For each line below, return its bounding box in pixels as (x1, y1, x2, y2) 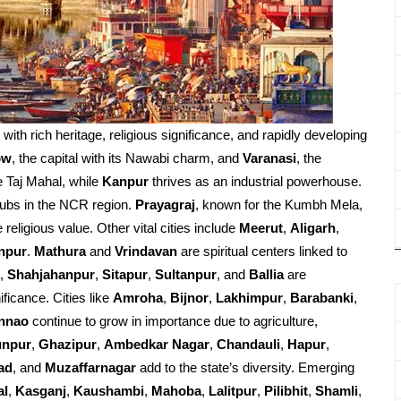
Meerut (239, 220, 283, 235)
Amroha (113, 290, 163, 305)
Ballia (249, 267, 284, 282)
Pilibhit (264, 383, 308, 398)
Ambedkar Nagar (104, 337, 209, 352)
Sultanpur (155, 267, 217, 282)
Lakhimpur (216, 290, 283, 305)
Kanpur (102, 174, 149, 189)
